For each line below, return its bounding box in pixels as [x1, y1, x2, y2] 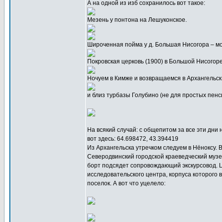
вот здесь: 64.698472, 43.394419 [87, 135, 178, 142]
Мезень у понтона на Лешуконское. [87, 16, 187, 23]
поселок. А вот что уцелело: [87, 180, 166, 187]
